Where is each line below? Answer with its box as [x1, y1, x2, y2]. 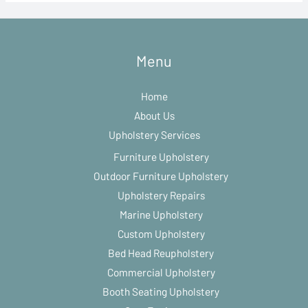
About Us [133, 109, 175, 122]
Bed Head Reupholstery [108, 246, 214, 260]
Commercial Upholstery [107, 265, 215, 279]
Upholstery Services [108, 128, 200, 142]
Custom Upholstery [117, 227, 205, 241]
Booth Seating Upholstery [102, 285, 219, 298]
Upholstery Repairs [117, 188, 205, 202]
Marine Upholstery [119, 208, 203, 221]
